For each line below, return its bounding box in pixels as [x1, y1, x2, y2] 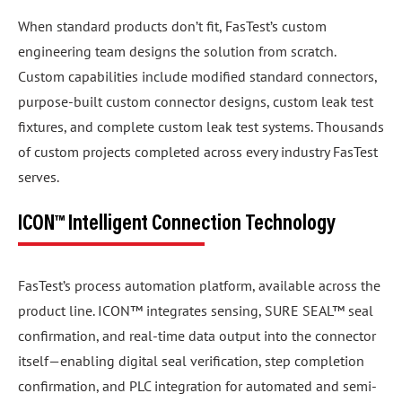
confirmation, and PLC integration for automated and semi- [18, 377, 377, 396]
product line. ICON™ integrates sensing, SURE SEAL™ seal [18, 301, 373, 320]
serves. [18, 168, 59, 187]
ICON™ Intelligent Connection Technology [18, 214, 336, 236]
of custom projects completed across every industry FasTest [18, 143, 378, 162]
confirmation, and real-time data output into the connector [18, 327, 376, 345]
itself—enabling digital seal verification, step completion [18, 352, 364, 371]
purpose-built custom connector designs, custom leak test [18, 92, 373, 111]
